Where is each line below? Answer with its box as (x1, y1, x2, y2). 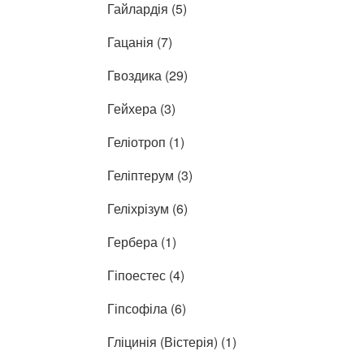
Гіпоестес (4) (107, 265, 184, 284)
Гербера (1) (107, 232, 176, 251)
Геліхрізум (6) (107, 198, 188, 218)
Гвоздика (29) (107, 65, 188, 84)
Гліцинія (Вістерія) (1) (107, 331, 236, 351)
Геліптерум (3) (107, 165, 193, 184)
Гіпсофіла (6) (107, 298, 186, 318)
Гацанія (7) (107, 32, 172, 51)
